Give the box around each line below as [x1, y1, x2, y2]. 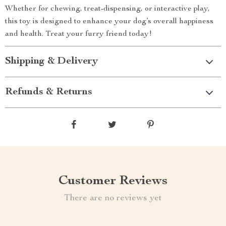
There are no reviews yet [64, 194, 162, 203]
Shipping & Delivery [5, 56, 98, 67]
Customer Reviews [59, 175, 167, 188]
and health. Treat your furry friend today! [5, 30, 152, 38]
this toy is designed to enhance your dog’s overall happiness [5, 18, 213, 26]
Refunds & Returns [5, 87, 92, 97]
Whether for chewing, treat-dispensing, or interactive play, [5, 5, 210, 13]
